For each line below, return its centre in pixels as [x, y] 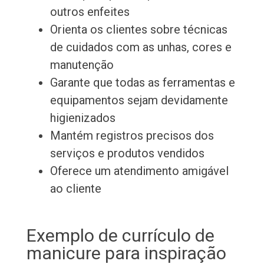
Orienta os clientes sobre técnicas [138, 30]
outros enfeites [90, 12]
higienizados [82, 118]
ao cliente [75, 189]
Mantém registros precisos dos [132, 136]
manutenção [82, 65]
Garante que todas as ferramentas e [142, 83]
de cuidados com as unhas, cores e [141, 47]
